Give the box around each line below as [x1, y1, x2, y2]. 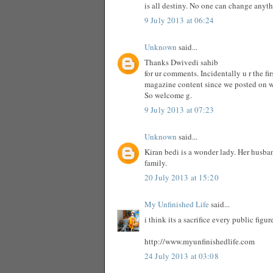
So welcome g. [144, 89, 192, 101]
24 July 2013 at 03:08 [144, 250, 219, 262]
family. [144, 157, 167, 168]
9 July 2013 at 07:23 [144, 104, 214, 116]
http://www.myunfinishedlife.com [144, 235, 255, 247]
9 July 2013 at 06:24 [144, 15, 214, 26]
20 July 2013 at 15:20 [144, 172, 219, 183]
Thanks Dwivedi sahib [144, 56, 218, 68]
